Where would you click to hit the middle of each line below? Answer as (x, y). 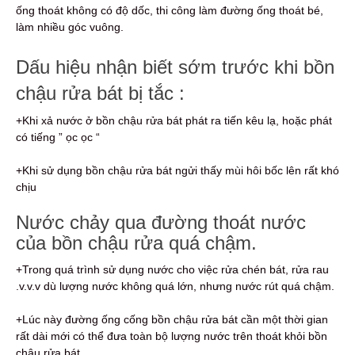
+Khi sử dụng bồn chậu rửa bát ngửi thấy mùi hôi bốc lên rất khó (177, 171)
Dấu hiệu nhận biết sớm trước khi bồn (175, 67)
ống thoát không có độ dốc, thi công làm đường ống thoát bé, (170, 11)
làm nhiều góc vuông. (70, 27)
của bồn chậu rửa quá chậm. (136, 243)
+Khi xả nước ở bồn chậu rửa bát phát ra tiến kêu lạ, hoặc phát (174, 121)
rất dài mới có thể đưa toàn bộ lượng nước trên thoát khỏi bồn (172, 336)
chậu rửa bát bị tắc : (100, 94)
